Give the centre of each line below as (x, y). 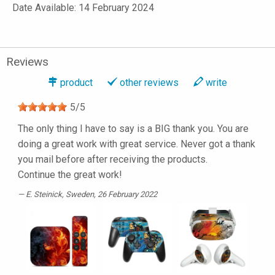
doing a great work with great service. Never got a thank (137, 144)
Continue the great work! (70, 175)
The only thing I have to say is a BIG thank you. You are (133, 129)
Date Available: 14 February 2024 (83, 8)
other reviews (149, 83)
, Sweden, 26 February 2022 (110, 195)
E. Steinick (44, 195)
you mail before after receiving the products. (113, 160)
